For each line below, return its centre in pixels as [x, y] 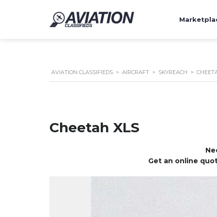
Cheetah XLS [94, 127]
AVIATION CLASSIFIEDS [82, 72]
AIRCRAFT [136, 72]
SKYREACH [173, 72]
